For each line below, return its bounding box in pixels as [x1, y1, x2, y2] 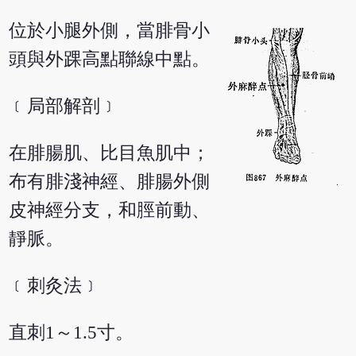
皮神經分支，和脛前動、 [9, 200, 211, 221]
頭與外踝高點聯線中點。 [9, 49, 211, 70]
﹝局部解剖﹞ [9, 96, 119, 117]
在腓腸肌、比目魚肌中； [9, 143, 211, 164]
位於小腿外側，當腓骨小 [9, 21, 211, 41]
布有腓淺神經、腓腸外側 [9, 172, 211, 192]
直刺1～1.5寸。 [9, 322, 134, 342]
